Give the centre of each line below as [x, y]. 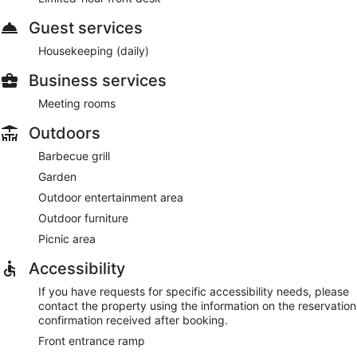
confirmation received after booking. [133, 320]
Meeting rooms [77, 103]
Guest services [86, 27]
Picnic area [67, 238]
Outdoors [65, 133]
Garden [57, 176]
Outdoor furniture [83, 218]
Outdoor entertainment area [111, 197]
